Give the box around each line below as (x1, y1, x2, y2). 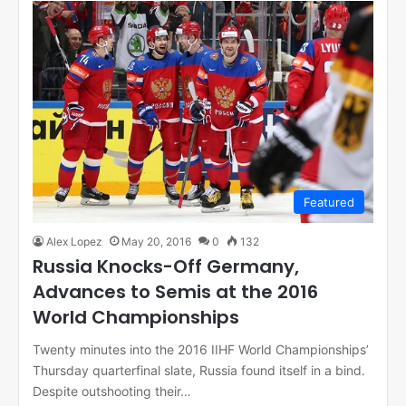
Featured (304, 194, 354, 209)
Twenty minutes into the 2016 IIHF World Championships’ (33, 341, 369, 357)
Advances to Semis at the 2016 (33, 278, 318, 304)
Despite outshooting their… (33, 382, 191, 399)
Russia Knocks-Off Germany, (33, 253, 299, 279)
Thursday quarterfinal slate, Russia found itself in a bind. (33, 362, 365, 378)
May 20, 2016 (121, 234, 191, 248)
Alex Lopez (46, 234, 102, 248)
